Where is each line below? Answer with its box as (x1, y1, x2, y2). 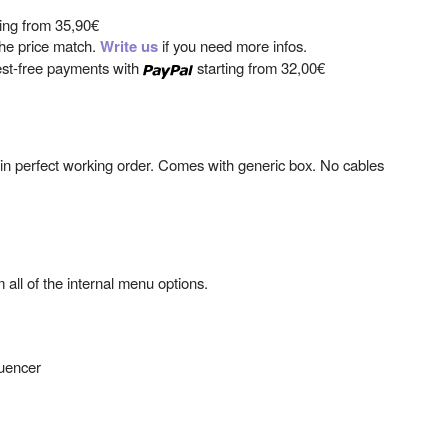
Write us (99, 35, 158, 58)
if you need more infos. (157, 35, 307, 57)
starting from (196, 57, 277, 79)
